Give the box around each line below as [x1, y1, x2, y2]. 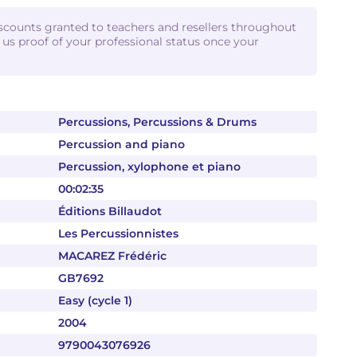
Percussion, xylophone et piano [58, 159, 241, 174]
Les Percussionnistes [58, 226, 178, 241]
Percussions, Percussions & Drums [58, 115, 257, 129]
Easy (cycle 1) [58, 293, 132, 308]
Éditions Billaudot [58, 204, 162, 218]
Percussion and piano [58, 137, 185, 151]
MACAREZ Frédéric [58, 249, 167, 263]
